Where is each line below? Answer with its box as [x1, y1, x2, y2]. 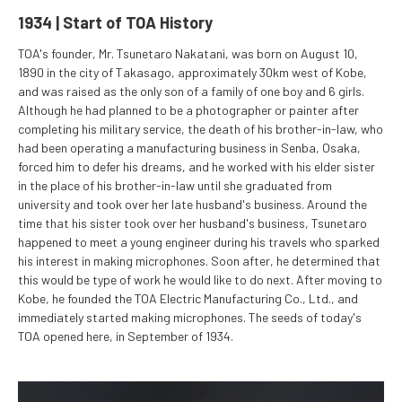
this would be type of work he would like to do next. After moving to [18, 271, 382, 287]
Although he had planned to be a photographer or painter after [18, 101, 359, 118]
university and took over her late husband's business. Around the [18, 196, 367, 212]
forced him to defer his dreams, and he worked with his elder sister [18, 158, 375, 174]
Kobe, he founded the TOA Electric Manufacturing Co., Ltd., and [18, 290, 358, 306]
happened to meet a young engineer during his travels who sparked [18, 233, 380, 249]
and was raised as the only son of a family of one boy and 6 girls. [18, 83, 364, 99]
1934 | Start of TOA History [18, 12, 213, 32]
